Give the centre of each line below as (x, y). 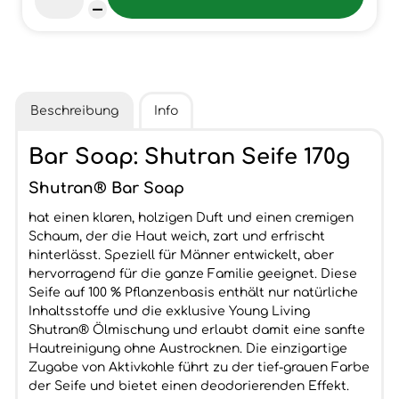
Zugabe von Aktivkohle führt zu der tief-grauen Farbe (199, 367)
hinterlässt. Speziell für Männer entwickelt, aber (181, 255)
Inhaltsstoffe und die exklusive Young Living (169, 311)
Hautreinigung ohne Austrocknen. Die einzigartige (187, 349)
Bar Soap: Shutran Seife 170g (189, 157)
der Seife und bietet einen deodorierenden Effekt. (188, 386)
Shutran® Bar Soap (106, 188)
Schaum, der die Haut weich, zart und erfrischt (176, 236)
